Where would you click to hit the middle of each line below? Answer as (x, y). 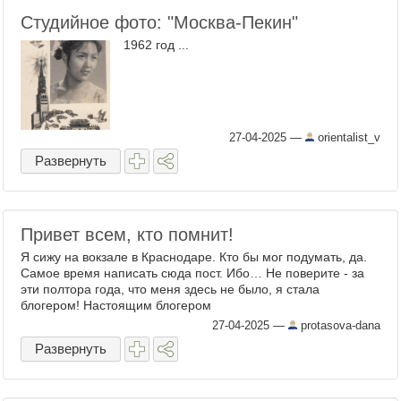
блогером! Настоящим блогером (116, 305)
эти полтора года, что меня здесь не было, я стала (170, 289)
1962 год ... (156, 45)
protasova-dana (339, 325)
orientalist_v (347, 137)
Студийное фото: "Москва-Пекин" (159, 22)
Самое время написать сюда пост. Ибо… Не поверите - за (192, 273)
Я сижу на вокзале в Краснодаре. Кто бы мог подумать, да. (194, 257)
